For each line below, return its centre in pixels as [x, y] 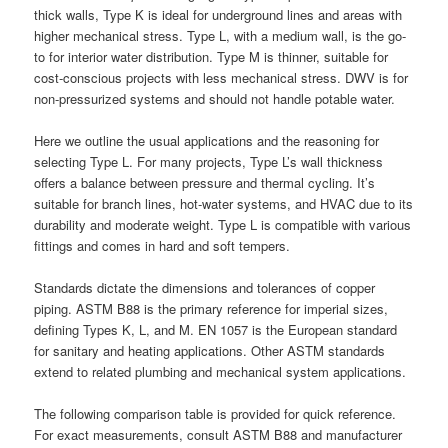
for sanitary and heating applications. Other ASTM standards [210, 351]
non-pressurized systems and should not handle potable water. [215, 98]
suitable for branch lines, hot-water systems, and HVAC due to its [224, 204]
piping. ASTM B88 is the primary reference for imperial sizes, [211, 309]
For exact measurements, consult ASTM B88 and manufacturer [218, 435]
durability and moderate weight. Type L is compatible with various [223, 225]
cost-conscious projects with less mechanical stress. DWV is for [221, 77]
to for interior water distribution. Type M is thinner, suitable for [211, 56]
